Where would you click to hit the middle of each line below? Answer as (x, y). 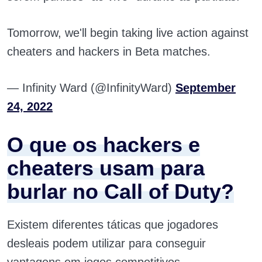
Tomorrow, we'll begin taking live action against (128, 33)
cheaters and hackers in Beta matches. (109, 51)
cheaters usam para (106, 168)
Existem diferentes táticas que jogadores (113, 225)
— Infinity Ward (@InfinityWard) (91, 88)
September (206, 88)
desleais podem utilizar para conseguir (106, 243)
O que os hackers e (104, 145)
